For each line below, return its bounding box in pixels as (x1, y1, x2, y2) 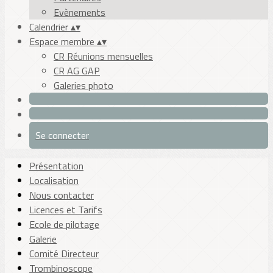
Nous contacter (29, 188, 94, 202)
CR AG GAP (54, 63, 100, 78)
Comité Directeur (29, 246, 99, 261)
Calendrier (29, 19, 71, 34)
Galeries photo (54, 78, 113, 93)
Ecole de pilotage (29, 217, 99, 232)
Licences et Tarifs (29, 202, 102, 217)
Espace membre (29, 34, 97, 49)
